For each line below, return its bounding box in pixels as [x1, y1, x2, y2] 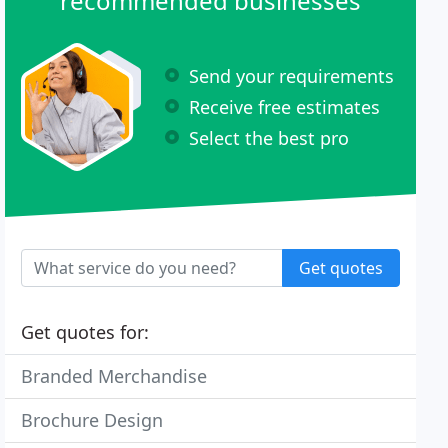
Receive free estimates [189, 94, 381, 119]
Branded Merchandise [21, 364, 208, 388]
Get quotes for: [21, 320, 150, 344]
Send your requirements [189, 63, 395, 88]
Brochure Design [21, 408, 164, 432]
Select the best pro [189, 125, 350, 150]
